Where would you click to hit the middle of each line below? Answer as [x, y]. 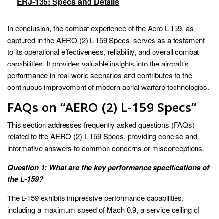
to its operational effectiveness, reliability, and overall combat [103, 51]
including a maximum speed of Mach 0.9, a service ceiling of [103, 209]
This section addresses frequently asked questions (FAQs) [101, 124]
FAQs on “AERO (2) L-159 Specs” [102, 107]
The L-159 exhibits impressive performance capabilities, [96, 197]
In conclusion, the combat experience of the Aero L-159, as [100, 28]
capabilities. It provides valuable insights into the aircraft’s [98, 63]
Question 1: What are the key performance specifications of [108, 167]
